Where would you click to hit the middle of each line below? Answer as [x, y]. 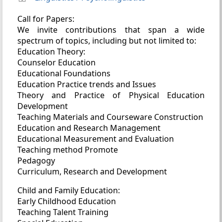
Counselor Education [56, 62]
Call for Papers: [46, 19]
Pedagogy [36, 160]
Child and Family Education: [69, 190]
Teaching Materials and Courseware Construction [110, 117]
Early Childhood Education [67, 201]
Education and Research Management [89, 128]
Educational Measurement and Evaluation [96, 139]
